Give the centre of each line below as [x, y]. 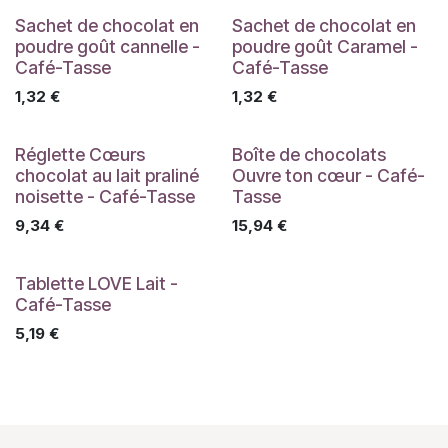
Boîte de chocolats [308, 154]
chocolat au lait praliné [107, 175]
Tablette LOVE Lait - [96, 283]
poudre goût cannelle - [107, 46]
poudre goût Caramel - [324, 46]
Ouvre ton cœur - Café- [328, 175]
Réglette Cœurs [80, 154]
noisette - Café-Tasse [105, 196]
